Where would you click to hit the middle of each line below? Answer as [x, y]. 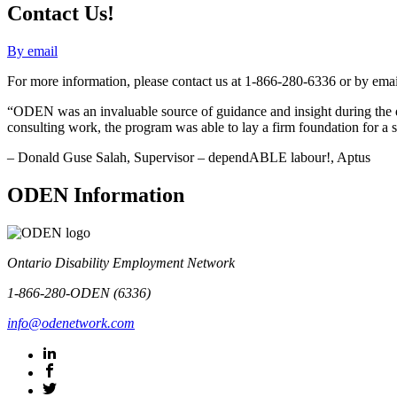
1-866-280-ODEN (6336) [79, 292]
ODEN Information [96, 195]
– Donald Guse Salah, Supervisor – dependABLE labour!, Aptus [189, 157]
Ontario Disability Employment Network [121, 262]
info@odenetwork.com [71, 323]
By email [32, 51]
